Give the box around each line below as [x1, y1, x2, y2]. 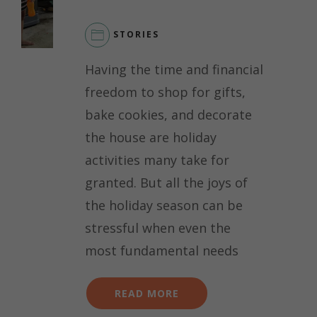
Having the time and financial [85, 61, 263, 79]
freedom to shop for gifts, [85, 83, 246, 101]
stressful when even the [85, 219, 231, 237]
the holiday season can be [85, 197, 243, 214]
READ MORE [115, 287, 179, 301]
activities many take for [85, 151, 229, 169]
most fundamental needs [85, 242, 238, 260]
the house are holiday [85, 129, 217, 146]
